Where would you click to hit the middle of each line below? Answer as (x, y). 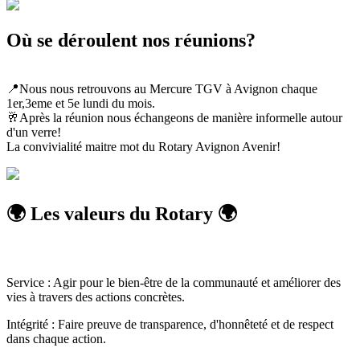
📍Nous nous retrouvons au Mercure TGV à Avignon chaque (162, 89)
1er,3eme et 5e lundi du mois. (81, 104)
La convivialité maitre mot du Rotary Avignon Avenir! (143, 147)
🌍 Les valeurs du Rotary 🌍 (122, 214)
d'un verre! (34, 133)
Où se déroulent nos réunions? (131, 41)
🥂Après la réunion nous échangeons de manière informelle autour (174, 118)
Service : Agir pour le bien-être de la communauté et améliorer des (174, 282)
